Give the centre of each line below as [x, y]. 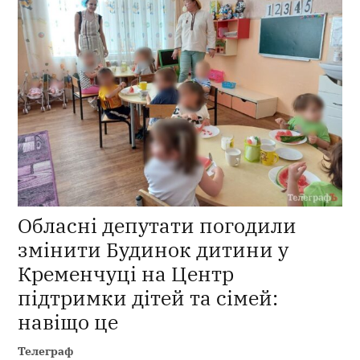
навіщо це [68, 321]
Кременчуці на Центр [126, 273]
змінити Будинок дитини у [153, 249]
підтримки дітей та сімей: [148, 297]
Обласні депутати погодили [157, 225]
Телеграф [46, 350]
